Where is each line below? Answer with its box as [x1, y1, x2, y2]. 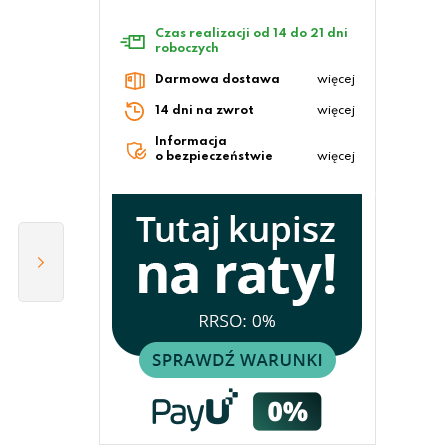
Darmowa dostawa [154, 74, 280, 86]
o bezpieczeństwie [154, 151, 273, 163]
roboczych [154, 43, 219, 55]
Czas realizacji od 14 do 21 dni [154, 28, 348, 40]
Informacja [154, 136, 227, 148]
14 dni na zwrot [154, 105, 254, 117]
